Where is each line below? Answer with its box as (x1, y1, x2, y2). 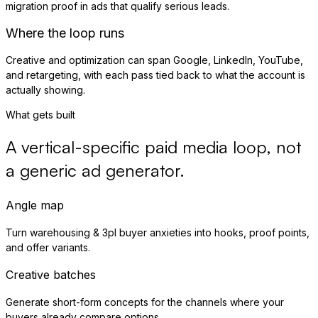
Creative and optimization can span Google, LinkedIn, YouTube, (6, 53, 303, 66)
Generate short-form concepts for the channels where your (6, 296, 284, 309)
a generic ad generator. (6, 160, 185, 182)
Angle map (6, 198, 64, 213)
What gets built (6, 108, 75, 121)
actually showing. (6, 83, 85, 96)
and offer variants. (6, 241, 90, 254)
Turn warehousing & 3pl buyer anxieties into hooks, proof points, (6, 226, 309, 239)
